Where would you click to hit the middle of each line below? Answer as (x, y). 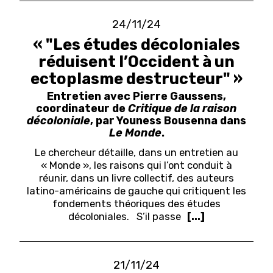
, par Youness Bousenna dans (168, 120)
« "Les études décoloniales (136, 44)
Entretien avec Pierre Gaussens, (136, 96)
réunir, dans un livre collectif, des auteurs (136, 178)
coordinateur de (82, 108)
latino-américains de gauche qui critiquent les (136, 191)
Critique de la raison (183, 108)
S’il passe (158, 217)
